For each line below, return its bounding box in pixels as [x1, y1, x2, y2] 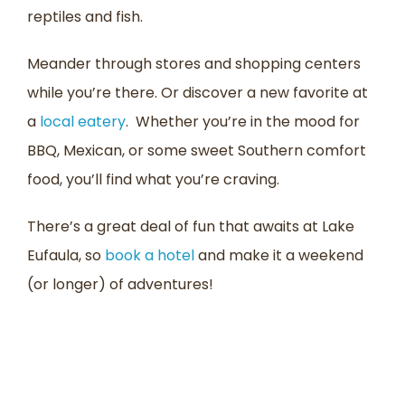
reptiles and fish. [27, 5, 143, 27]
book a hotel [105, 244, 194, 266]
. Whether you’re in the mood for [126, 110, 360, 132]
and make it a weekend [194, 244, 363, 266]
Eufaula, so [27, 244, 105, 266]
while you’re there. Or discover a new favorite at [27, 81, 368, 103]
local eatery [40, 110, 126, 132]
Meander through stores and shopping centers [27, 52, 361, 74]
